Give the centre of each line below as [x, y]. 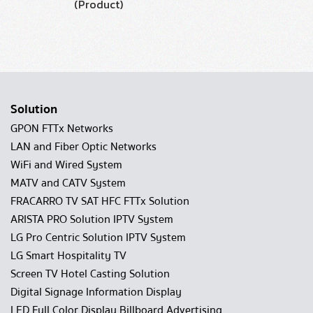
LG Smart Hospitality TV [68, 256]
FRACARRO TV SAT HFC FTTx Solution [100, 201]
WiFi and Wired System [66, 165]
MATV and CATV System [68, 183]
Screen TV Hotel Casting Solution [90, 274]
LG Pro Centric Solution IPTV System [98, 238]
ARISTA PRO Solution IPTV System [92, 219]
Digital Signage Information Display [96, 292]
